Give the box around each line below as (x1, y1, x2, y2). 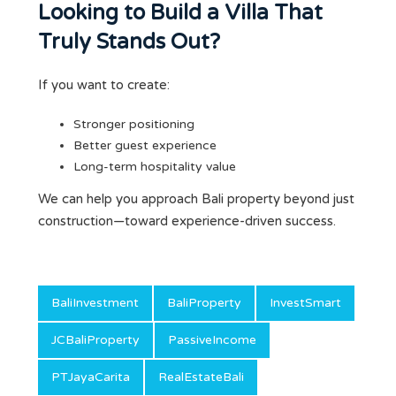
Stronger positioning (73, 117, 194, 133)
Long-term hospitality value (73, 159, 236, 175)
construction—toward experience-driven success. (38, 213, 336, 230)
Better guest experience (73, 138, 217, 154)
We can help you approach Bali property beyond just (38, 191, 354, 208)
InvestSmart (270, 295, 341, 311)
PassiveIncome (168, 332, 256, 348)
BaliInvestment (51, 295, 139, 311)
